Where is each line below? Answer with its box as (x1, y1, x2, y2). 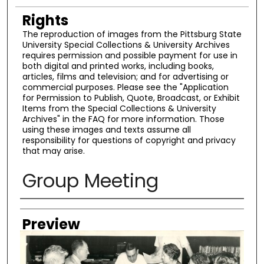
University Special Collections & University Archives (22, 38, 230, 51)
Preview (22, 214, 80, 234)
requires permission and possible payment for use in (22, 49, 237, 61)
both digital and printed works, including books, (22, 60, 214, 72)
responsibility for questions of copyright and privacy (22, 134, 236, 146)
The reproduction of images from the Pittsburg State (22, 28, 242, 40)
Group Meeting (22, 167, 159, 194)
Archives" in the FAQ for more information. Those (22, 113, 225, 125)
